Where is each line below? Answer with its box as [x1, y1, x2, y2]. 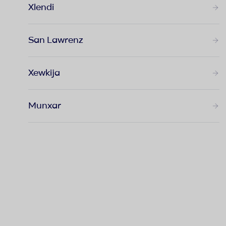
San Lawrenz [28, 35, 83, 45]
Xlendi [28, 3, 54, 12]
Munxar [28, 101, 61, 110]
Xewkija [28, 68, 60, 78]
